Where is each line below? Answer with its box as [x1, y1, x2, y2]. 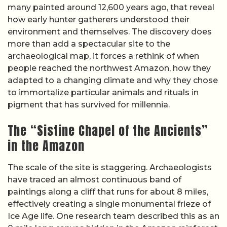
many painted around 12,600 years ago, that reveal [8, 3, 214, 12]
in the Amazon [8, 137, 85, 156]
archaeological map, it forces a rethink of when [8, 51, 199, 61]
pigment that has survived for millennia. [8, 100, 170, 109]
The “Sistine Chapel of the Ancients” [8, 122, 208, 140]
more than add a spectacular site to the [8, 39, 170, 49]
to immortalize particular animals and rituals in [8, 88, 199, 97]
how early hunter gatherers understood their [8, 15, 190, 24]
